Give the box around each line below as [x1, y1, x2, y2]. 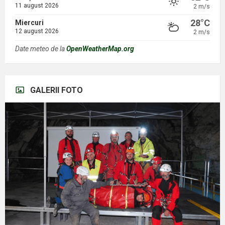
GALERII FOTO [30, 85, 83, 95]
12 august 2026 [15, 28, 59, 35]
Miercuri [15, 19, 44, 27]
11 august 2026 [15, 2, 59, 9]
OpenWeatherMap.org [66, 45, 134, 53]
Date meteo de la [15, 45, 66, 53]
